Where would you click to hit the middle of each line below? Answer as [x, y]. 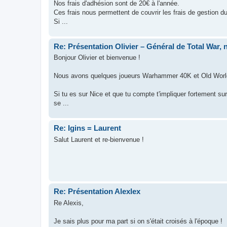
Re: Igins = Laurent [87, 128]
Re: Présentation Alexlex [97, 191]
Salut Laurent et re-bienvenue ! [99, 139]
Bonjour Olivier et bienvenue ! [97, 58]
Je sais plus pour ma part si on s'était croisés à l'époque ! [138, 221]
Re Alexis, [69, 203]
